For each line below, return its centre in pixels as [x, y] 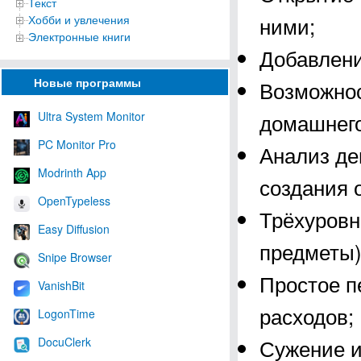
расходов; [307, 315]
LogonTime [66, 313]
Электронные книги [79, 37]
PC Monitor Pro [77, 144]
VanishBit [61, 285]
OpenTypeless [74, 200]
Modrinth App [72, 172]
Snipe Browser [75, 257]
